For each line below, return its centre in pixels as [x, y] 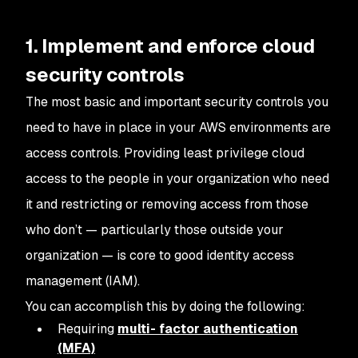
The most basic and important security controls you [177, 102]
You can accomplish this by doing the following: [165, 306]
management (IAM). [83, 281]
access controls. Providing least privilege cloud [165, 153]
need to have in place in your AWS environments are [178, 127]
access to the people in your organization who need [177, 179]
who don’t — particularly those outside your [155, 230]
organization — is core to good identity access [160, 255]
